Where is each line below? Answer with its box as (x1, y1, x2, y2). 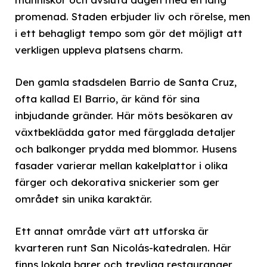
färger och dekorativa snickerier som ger (15, 175, 219, 188)
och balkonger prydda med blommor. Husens (15, 142, 237, 155)
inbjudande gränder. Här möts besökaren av (15, 108, 233, 122)
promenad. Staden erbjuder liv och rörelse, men (15, 10, 250, 23)
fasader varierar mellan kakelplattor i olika (15, 159, 228, 172)
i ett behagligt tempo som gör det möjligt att (15, 26, 243, 39)
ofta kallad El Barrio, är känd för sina (15, 92, 200, 105)
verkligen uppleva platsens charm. (15, 43, 183, 56)
